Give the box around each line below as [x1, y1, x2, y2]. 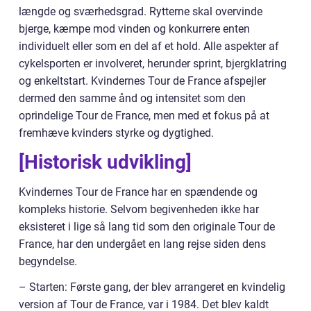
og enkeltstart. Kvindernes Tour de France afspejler [19, 74, 266, 88]
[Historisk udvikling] [19, 151, 192, 174]
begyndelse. [19, 255, 77, 269]
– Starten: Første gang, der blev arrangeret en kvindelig [19, 280, 285, 294]
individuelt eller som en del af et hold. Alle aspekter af [19, 40, 279, 53]
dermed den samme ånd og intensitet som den [19, 92, 246, 106]
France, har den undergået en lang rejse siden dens [19, 237, 266, 251]
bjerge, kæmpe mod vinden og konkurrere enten [19, 22, 250, 36]
